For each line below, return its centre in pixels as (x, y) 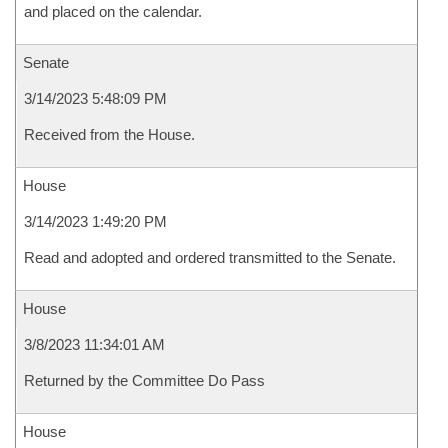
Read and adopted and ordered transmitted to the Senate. (210, 257)
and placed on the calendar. (113, 11)
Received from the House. (109, 134)
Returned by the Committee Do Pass (144, 380)
